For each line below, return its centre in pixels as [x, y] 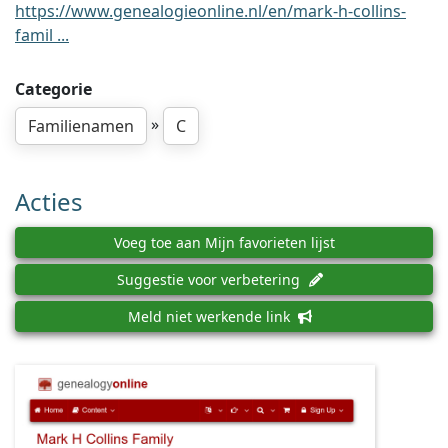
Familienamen [81, 126]
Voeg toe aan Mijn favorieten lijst [224, 242]
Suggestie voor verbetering [211, 279]
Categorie [53, 89]
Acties [49, 201]
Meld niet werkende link [210, 316]
